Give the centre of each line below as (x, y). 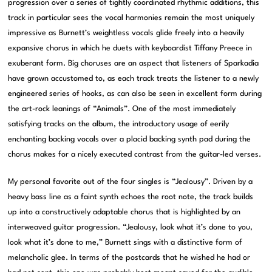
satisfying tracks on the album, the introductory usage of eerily (119, 124)
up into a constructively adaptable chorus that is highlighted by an (124, 212)
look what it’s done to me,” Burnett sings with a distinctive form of (125, 243)
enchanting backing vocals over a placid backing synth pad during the (130, 140)
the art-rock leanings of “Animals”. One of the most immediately (122, 109)
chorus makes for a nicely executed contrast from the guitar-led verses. (135, 155)
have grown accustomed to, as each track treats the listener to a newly (134, 79)
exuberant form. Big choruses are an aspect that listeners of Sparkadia (134, 64)
